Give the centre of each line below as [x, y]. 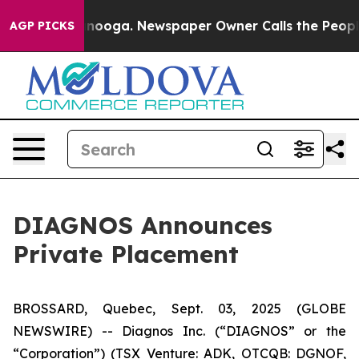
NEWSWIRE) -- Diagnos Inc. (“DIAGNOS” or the [179, 331]
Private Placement [126, 254]
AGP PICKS [42, 26]
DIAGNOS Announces [143, 225]
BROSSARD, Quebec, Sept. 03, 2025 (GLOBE [179, 309]
